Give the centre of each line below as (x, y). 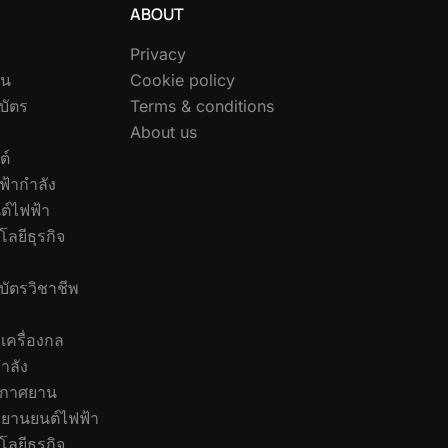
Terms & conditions (202, 105)
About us (163, 131)
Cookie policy (182, 79)
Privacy (158, 53)
